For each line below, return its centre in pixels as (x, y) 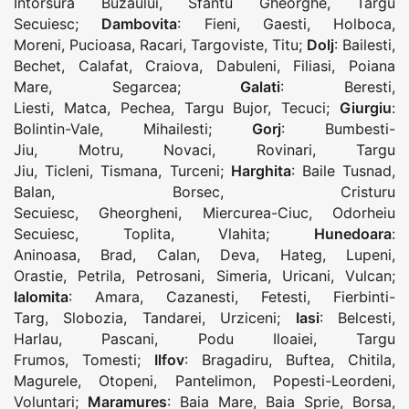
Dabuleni (246, 66)
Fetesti (284, 297)
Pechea (145, 108)
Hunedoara (353, 234)
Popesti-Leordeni (333, 381)
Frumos (39, 360)
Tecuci (304, 108)
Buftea (308, 360)
